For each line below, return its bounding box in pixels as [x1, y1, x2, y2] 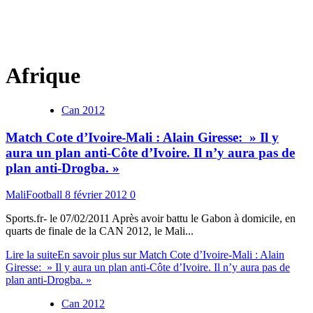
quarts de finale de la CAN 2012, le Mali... [6, 225, 194, 238]
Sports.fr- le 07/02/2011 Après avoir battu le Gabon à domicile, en [6, 212, 296, 225]
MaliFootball [6, 189, 65, 201]
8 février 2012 [65, 189, 130, 201]
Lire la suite [6, 249, 57, 261]
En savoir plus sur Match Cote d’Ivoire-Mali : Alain [57, 249, 284, 261]
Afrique [6, 63, 80, 89]
